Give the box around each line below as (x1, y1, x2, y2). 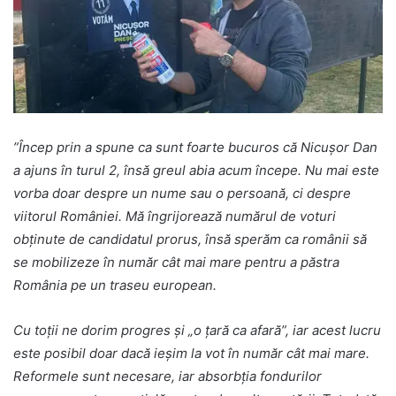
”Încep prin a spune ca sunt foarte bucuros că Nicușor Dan (13, 139, 377, 156)
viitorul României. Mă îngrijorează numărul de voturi (13, 208, 336, 225)
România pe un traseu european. (13, 277, 217, 294)
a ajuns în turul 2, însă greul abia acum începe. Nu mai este (13, 162, 379, 179)
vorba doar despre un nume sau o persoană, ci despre (13, 185, 351, 202)
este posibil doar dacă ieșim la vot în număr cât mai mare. (13, 345, 369, 362)
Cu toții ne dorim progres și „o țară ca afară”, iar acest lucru (13, 322, 381, 339)
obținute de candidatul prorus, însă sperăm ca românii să (13, 231, 367, 248)
